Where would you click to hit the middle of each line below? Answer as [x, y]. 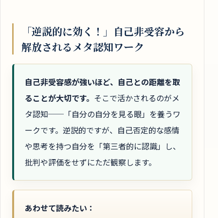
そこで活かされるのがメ [137, 98]
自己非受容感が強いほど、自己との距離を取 [102, 82]
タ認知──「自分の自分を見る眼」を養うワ [103, 114]
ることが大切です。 [59, 98]
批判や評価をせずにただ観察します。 [91, 162]
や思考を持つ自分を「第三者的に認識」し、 [103, 146]
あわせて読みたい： [60, 208]
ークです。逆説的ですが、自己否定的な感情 [102, 130]
